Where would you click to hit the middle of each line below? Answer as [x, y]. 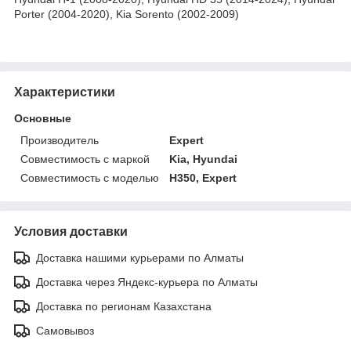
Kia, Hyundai [204, 159]
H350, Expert [203, 177]
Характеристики [65, 92]
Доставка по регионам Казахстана [124, 306]
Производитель [60, 140]
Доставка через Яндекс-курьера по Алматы [147, 282]
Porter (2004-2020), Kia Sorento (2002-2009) [127, 14]
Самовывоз [65, 330]
